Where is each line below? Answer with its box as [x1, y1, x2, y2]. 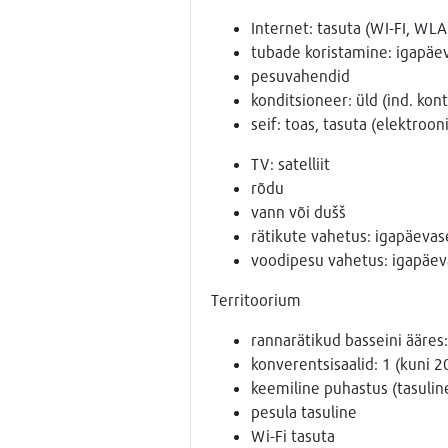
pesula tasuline [250, 401, 357, 421]
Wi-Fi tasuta [250, 425, 335, 445]
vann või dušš [250, 201, 346, 221]
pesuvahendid [250, 65, 350, 85]
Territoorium [210, 289, 301, 309]
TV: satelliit [250, 153, 330, 173]
